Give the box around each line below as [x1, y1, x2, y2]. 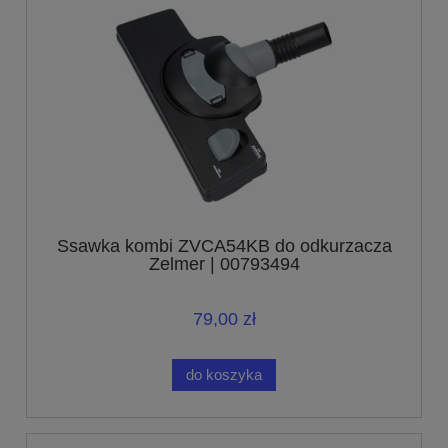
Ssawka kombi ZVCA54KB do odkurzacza [56, 235, 392, 256]
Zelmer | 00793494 [148, 253, 300, 274]
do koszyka [186, 365, 262, 383]
